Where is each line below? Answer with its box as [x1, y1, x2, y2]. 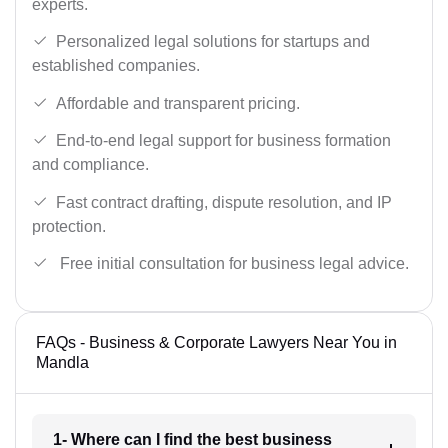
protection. [32, 217, 106, 235]
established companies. [32, 57, 200, 75]
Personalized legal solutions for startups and [56, 33, 370, 51]
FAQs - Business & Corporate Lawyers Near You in [36, 334, 397, 352]
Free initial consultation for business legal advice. [56, 255, 409, 273]
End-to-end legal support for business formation [56, 132, 391, 150]
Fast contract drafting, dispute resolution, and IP [56, 193, 392, 211]
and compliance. [32, 156, 149, 174]
